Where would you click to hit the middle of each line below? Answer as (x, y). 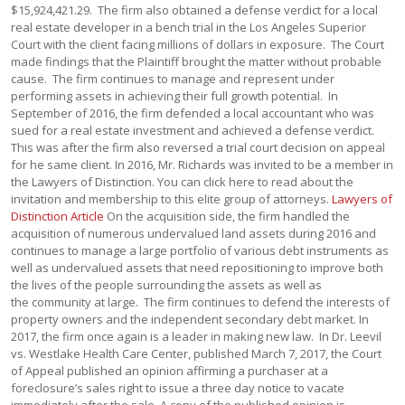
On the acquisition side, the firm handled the (227, 216)
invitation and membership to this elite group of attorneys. (172, 199)
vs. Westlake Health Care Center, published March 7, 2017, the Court (197, 353)
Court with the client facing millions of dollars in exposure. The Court (198, 44)
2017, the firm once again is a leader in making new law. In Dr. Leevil (197, 336)
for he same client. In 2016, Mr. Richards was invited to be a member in (202, 165)
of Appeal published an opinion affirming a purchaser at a (170, 371)
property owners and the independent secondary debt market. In (190, 319)
